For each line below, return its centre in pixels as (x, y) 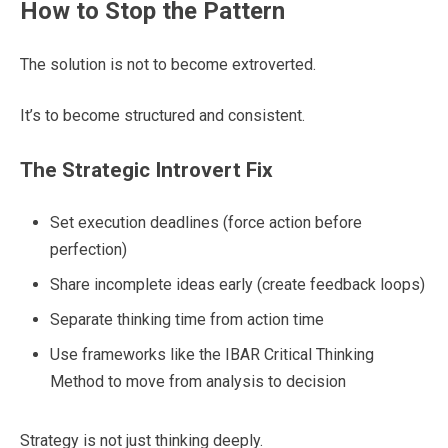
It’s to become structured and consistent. (162, 116)
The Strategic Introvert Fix (146, 170)
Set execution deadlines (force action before (206, 223)
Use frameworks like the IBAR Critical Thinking (212, 355)
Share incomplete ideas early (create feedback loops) (237, 285)
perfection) (88, 250)
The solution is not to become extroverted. (168, 65)
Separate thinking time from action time (187, 320)
